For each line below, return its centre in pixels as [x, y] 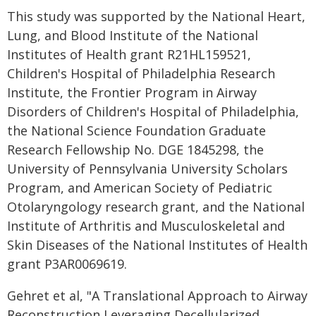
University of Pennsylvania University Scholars [147, 169]
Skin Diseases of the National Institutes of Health [157, 245]
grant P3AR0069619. [67, 264]
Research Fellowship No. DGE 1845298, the [135, 150]
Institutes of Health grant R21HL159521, [129, 54]
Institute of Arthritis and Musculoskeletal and [146, 226]
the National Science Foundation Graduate [136, 130]
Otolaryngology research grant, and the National [156, 207]
